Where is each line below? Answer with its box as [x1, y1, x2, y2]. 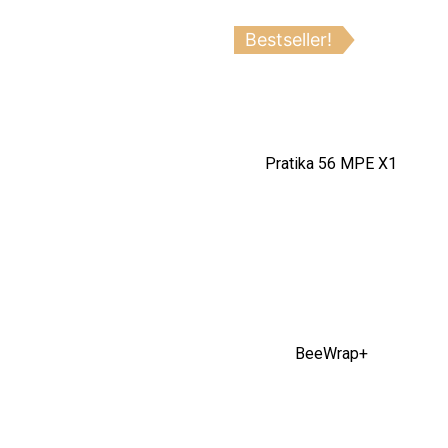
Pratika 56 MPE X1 [265, 154, 397, 174]
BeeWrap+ [294, 344, 368, 364]
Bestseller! [244, 29, 332, 51]
